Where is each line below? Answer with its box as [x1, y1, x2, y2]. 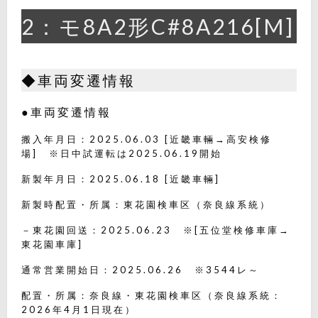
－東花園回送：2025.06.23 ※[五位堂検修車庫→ [21, 224, 290, 236]
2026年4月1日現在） [21, 303, 136, 315]
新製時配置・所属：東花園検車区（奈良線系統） [21, 198, 271, 210]
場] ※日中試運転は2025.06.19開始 [21, 147, 222, 159]
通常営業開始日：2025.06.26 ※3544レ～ [21, 263, 260, 275]
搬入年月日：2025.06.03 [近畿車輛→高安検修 [21, 133, 272, 145]
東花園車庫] [21, 238, 83, 250]
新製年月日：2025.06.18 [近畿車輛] [21, 172, 231, 185]
